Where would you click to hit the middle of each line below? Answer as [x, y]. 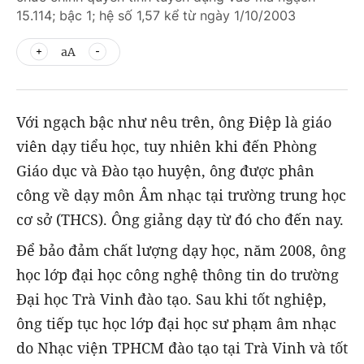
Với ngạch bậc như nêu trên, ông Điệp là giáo [174, 122]
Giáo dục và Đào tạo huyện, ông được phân [165, 171]
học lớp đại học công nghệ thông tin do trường [178, 275]
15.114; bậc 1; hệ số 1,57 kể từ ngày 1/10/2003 [156, 15]
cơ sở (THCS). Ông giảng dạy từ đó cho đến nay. [180, 219]
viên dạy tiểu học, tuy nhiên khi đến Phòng [167, 146]
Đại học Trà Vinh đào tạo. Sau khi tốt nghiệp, [171, 299]
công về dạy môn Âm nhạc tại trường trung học [181, 195]
